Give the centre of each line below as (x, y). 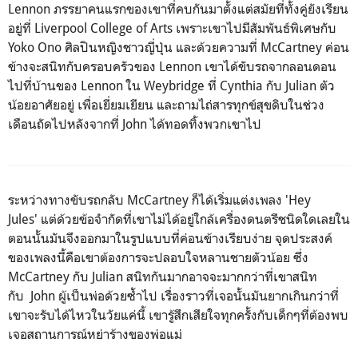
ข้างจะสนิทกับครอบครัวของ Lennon (106, 66)
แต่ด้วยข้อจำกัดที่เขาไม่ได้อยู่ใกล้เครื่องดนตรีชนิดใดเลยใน (195, 219)
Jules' (24, 219)
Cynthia (243, 85)
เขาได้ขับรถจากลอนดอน (270, 66)
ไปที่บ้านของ (44, 85)
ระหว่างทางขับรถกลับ (68, 199)
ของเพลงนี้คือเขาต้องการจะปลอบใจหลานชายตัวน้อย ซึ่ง (158, 257)
